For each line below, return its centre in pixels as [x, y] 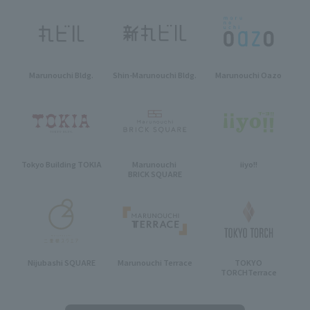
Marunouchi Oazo [249, 74]
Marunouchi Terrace [155, 263]
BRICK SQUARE [155, 173]
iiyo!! [248, 164]
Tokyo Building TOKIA [61, 164]
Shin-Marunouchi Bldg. [155, 74]
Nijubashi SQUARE [61, 263]
